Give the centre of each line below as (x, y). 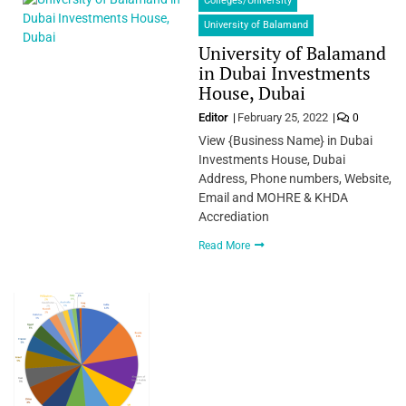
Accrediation (233, 216)
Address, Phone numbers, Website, (295, 178)
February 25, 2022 (282, 117)
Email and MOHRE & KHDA (273, 197)
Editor (214, 117)
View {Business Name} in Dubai (285, 140)
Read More (225, 245)
